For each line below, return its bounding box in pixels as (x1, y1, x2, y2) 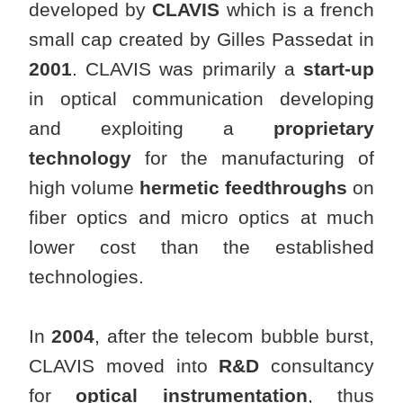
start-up (303, 58, 374, 80)
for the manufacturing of (131, 148, 374, 169)
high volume (29, 177, 139, 199)
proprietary (273, 118, 374, 139)
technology (29, 148, 131, 169)
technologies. (29, 266, 144, 288)
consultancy (259, 355, 374, 377)
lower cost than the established (29, 237, 374, 258)
